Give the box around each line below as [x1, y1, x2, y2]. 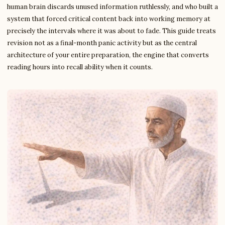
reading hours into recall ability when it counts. [7, 63, 153, 71]
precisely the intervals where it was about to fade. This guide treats [7, 27, 216, 35]
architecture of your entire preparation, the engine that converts [7, 51, 209, 59]
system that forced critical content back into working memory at [7, 15, 210, 23]
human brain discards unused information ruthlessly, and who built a [7, 3, 218, 11]
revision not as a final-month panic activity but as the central [7, 39, 197, 47]
